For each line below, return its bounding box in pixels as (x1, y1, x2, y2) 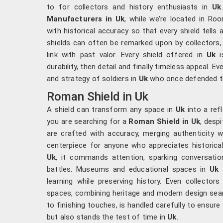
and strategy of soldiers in (47, 74, 139, 83)
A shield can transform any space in (47, 105, 176, 114)
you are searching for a (47, 116, 129, 126)
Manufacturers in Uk (47, 14, 125, 23)
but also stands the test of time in (47, 212, 168, 222)
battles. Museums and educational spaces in (47, 164, 210, 174)
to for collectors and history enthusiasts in (47, 2, 213, 11)
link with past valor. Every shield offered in (47, 50, 207, 59)
